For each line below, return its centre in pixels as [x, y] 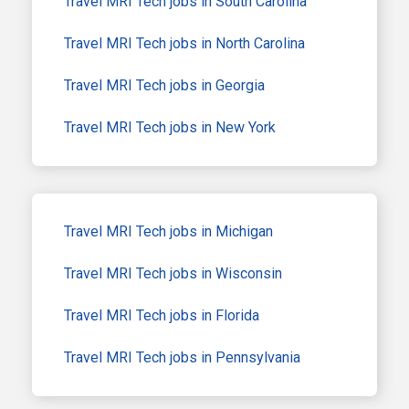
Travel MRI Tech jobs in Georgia [164, 85]
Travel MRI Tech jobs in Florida [162, 315]
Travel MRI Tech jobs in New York [170, 127]
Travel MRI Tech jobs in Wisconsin [173, 273]
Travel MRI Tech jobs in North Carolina [184, 43]
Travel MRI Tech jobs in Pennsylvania [182, 357]
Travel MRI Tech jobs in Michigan [168, 231]
